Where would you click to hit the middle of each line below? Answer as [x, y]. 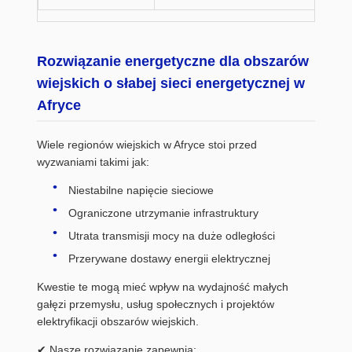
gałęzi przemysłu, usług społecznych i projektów [156, 304]
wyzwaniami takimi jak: [93, 162]
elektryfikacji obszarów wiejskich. [118, 321]
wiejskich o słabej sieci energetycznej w [171, 83]
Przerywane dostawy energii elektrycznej [169, 258]
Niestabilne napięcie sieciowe [141, 190]
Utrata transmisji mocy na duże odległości [172, 236]
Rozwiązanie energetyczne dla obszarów [173, 61]
